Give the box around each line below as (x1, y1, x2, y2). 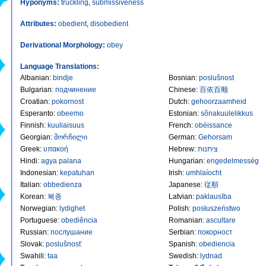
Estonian (169, 109, 197, 118)
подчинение (55, 85, 96, 94)
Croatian (20, 97, 48, 106)
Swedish (169, 251, 197, 260)
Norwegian (20, 204, 56, 213)
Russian (20, 227, 47, 236)
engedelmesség (207, 156, 259, 165)
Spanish (169, 239, 195, 248)
